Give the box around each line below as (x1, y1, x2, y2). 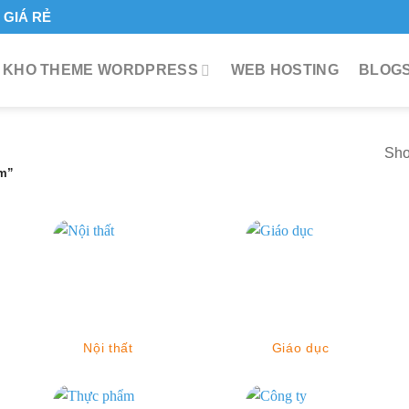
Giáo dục (271, 340, 330, 355)
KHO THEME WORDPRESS (2, 62, 198, 78)
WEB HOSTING (230, 62, 340, 78)
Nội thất (83, 340, 133, 355)
